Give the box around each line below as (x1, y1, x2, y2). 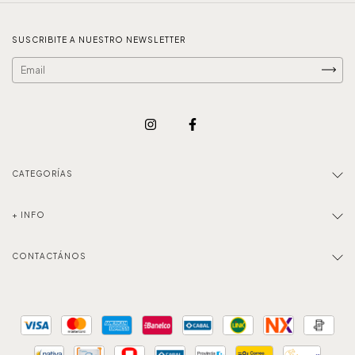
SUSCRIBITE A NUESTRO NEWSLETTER (12, 34, 185, 44)
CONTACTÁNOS (12, 250, 86, 261)
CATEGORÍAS (12, 168, 73, 178)
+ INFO (12, 209, 45, 219)
